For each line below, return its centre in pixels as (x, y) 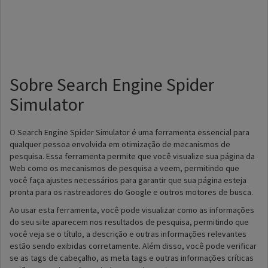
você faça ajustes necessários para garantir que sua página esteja (128, 180)
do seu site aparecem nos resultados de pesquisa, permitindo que (129, 222)
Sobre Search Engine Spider (112, 84)
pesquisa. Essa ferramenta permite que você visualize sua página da (132, 156)
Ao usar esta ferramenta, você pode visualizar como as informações (132, 210)
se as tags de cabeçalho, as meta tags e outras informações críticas (132, 258)
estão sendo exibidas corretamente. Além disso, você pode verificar (133, 246)
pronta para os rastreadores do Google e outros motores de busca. (131, 192)
